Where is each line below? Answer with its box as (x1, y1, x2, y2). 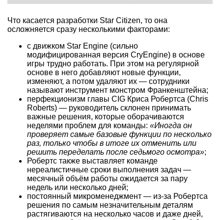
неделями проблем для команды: (27, 121, 150, 130)
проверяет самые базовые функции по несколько (27, 130, 212, 138)
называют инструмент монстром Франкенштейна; (27, 85, 208, 94)
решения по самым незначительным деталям (27, 200, 193, 209)
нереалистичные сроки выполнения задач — (27, 165, 191, 174)
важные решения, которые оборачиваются (27, 112, 184, 121)
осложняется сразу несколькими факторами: (7, 25, 170, 33)
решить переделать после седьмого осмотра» (27, 147, 204, 156)
